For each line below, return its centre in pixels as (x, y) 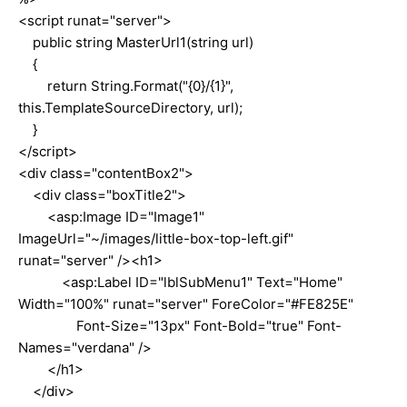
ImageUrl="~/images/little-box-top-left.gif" (156, 238)
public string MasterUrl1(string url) (136, 42)
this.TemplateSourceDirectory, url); (130, 107)
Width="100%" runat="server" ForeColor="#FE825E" (186, 303)
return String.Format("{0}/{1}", (126, 85)
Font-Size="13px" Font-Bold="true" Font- (180, 325)
